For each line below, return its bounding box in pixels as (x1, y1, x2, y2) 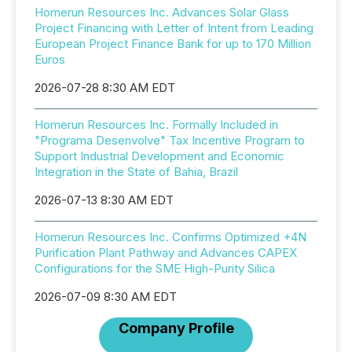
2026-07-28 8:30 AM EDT (35, 80, 175, 95)
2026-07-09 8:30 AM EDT (35, 289, 177, 304)
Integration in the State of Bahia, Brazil (35, 164, 238, 179)
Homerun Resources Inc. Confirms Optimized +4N (35, 229, 306, 244)
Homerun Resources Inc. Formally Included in (35, 117, 278, 132)
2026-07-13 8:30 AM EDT (35, 192, 174, 207)
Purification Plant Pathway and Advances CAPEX (35, 245, 297, 260)
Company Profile (118, 320, 234, 336)
